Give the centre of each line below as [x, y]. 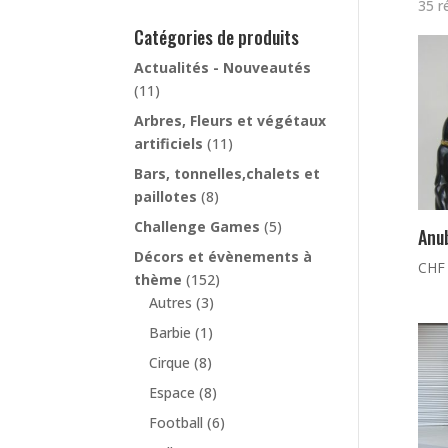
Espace [172, 393]
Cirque [170, 363]
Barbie [170, 333]
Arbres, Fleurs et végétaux [230, 121]
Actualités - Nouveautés [223, 68]
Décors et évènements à [223, 257]
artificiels [169, 144]
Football [176, 423]
